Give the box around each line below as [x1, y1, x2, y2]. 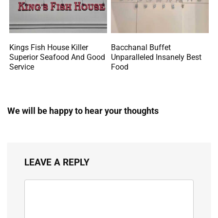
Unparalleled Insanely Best [111, 53, 202, 62]
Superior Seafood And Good [9, 53, 106, 62]
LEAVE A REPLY [24, 157, 90, 168]
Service [9, 62, 35, 72]
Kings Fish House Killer [9, 43, 89, 53]
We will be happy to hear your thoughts [7, 106, 159, 116]
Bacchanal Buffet [111, 43, 171, 53]
